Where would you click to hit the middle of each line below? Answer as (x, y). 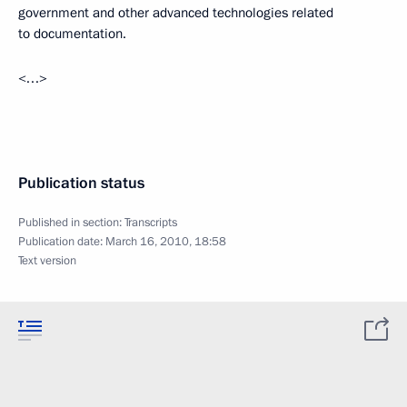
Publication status (81, 183)
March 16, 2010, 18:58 (166, 242)
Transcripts (151, 223)
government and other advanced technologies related (176, 13)
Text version (47, 261)
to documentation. (72, 34)
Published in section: (71, 223)
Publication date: (62, 242)
